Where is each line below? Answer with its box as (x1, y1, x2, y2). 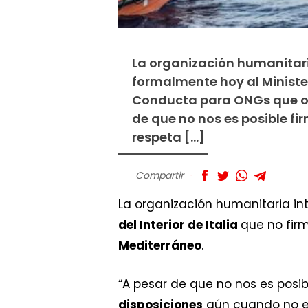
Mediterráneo (118, 237, 201, 254)
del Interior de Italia (118, 217, 241, 234)
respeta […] (132, 129, 205, 146)
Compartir (135, 168, 184, 183)
